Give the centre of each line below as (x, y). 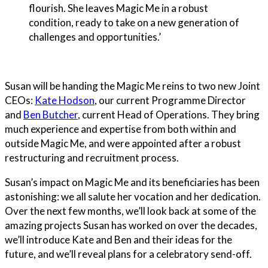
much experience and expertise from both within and (121, 129)
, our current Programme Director (170, 100)
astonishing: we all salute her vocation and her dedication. (133, 197)
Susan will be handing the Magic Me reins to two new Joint (133, 86)
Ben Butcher (51, 115)
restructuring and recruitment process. (92, 158)
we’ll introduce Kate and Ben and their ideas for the (118, 240)
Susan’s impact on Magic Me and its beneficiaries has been (132, 182)
